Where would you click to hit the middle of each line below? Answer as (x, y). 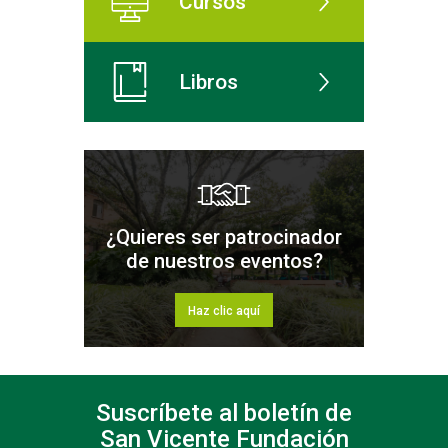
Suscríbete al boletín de (224, 413)
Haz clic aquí (224, 311)
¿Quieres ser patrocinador (224, 237)
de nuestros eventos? (224, 261)
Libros (208, 81)
